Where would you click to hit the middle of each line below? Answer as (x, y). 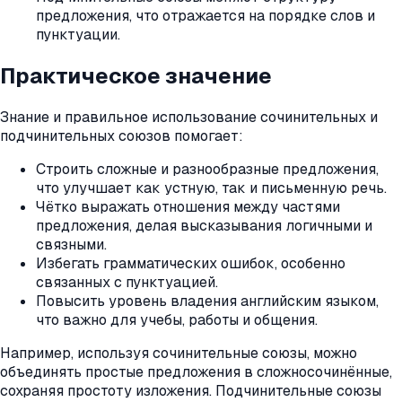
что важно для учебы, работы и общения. (177, 319)
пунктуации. (78, 34)
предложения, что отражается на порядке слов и (205, 15)
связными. (71, 244)
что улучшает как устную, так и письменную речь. (211, 188)
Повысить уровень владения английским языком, (207, 301)
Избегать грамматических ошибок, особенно (191, 263)
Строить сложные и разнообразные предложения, (207, 169)
